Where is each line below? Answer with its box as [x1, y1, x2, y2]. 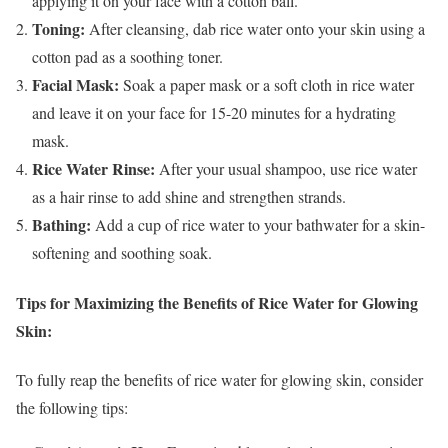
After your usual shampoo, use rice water [155, 158, 417, 180]
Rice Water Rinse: [32, 157, 155, 181]
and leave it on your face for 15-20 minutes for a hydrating [32, 102, 396, 124]
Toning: [32, 17, 85, 41]
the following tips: [16, 396, 128, 418]
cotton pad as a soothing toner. [32, 46, 223, 68]
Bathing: [32, 213, 91, 237]
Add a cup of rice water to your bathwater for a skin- [91, 214, 425, 236]
